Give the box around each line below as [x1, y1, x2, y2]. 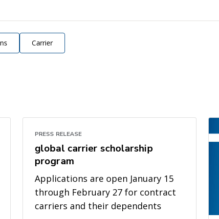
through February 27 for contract [35, 186, 176, 198]
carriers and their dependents [35, 200, 161, 212]
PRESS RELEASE [35, 130, 82, 138]
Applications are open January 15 [35, 173, 174, 185]
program [35, 154, 74, 168]
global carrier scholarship [35, 142, 153, 155]
